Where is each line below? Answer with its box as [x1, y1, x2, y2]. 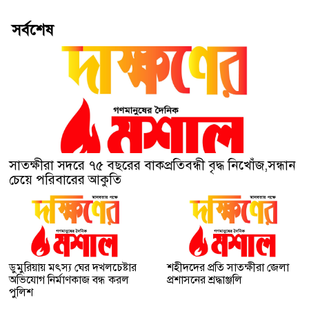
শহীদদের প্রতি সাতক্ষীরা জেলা [167, 261, 289, 275]
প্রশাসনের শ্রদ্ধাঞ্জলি [167, 273, 242, 288]
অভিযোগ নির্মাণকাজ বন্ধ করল [9, 273, 129, 288]
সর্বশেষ [12, 21, 54, 40]
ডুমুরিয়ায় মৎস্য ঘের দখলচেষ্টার [9, 261, 137, 275]
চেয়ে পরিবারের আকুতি [9, 172, 121, 188]
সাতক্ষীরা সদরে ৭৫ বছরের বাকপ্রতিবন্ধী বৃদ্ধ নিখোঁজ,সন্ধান [9, 157, 296, 174]
